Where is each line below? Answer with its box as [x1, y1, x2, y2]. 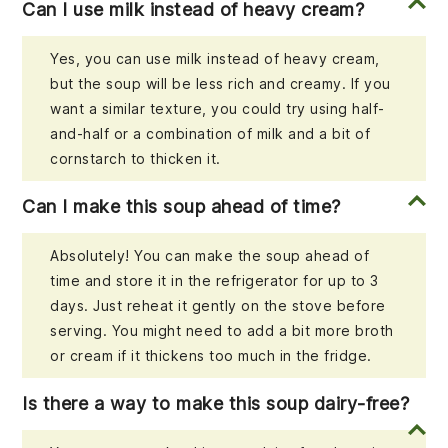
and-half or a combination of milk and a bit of [50, 125, 371, 143]
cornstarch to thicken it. [50, 150, 221, 168]
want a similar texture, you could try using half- [50, 100, 385, 118]
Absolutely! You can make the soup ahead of [50, 247, 370, 265]
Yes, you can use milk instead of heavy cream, [50, 50, 380, 68]
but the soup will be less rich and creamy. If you [50, 75, 391, 93]
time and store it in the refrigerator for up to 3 [50, 272, 379, 290]
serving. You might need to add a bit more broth [50, 322, 394, 340]
